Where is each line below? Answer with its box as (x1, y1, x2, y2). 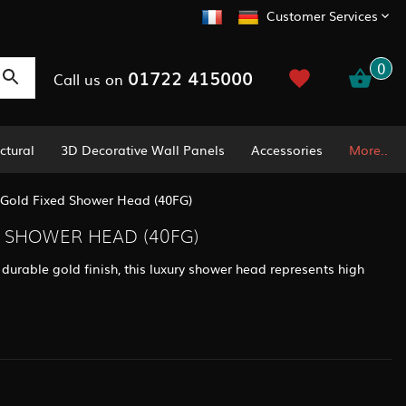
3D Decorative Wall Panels (61, 140, 226, 159)
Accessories (251, 140, 324, 159)
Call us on (53, 67, 128, 90)
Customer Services (266, 6, 378, 25)
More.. (348, 140, 388, 159)
